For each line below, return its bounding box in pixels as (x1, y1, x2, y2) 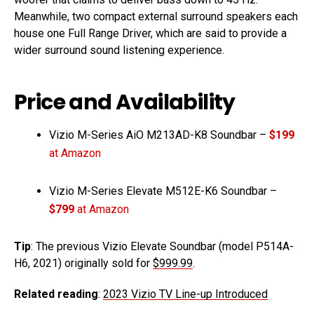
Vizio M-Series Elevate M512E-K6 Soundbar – (49, 184, 277, 198)
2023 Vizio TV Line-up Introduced (103, 287, 268, 301)
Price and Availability (14, 87, 235, 117)
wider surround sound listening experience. (14, 43, 224, 57)
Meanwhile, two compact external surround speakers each (14, 9, 298, 23)
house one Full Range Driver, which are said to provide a (14, 26, 287, 40)
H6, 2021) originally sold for (14, 256, 153, 270)
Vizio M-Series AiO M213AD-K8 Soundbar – (49, 128, 269, 142)
